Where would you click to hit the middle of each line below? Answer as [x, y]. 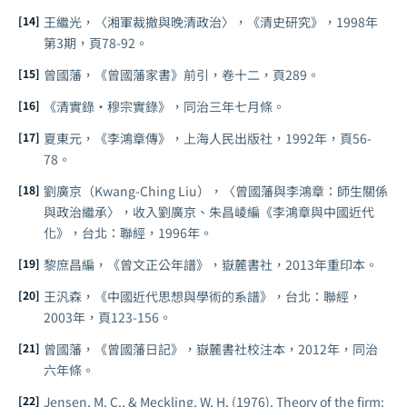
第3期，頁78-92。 [96, 42]
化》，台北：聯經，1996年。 [128, 232]
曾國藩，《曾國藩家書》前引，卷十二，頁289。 [182, 74]
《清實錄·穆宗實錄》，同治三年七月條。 [164, 106]
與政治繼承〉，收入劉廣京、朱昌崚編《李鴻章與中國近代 [209, 211]
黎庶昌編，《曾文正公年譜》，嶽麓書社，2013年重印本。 [211, 264]
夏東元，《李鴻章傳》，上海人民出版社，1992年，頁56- [208, 138]
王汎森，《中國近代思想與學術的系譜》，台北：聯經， [203, 296]
